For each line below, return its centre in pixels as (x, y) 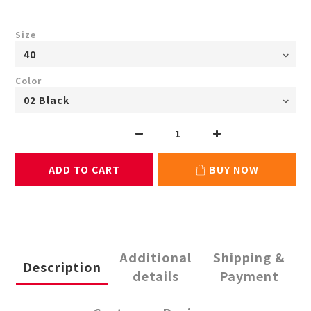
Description (62, 266)
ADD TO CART (84, 170)
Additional (155, 257)
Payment (249, 276)
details (155, 276)
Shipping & (249, 257)
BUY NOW (234, 170)
